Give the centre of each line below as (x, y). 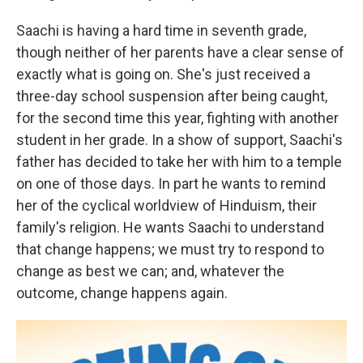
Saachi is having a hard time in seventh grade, (161, 31)
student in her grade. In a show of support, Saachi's (179, 140)
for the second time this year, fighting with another (177, 118)
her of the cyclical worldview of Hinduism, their (167, 206)
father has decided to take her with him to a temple (179, 162)
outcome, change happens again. (122, 293)
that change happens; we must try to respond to (170, 250)
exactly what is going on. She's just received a (163, 75)
